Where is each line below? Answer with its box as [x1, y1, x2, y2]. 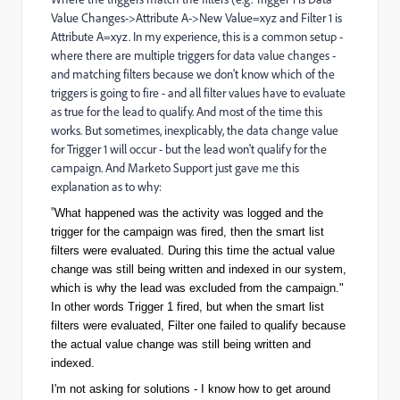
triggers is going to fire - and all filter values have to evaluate [51, 85, 346, 101]
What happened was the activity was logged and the [54, 206, 323, 220]
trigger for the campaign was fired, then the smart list [51, 225, 324, 238]
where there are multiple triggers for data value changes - [51, 47, 336, 63]
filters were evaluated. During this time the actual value [51, 244, 335, 257]
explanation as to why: [51, 179, 162, 195]
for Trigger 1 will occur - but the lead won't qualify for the [51, 141, 327, 157]
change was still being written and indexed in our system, [51, 262, 346, 276]
